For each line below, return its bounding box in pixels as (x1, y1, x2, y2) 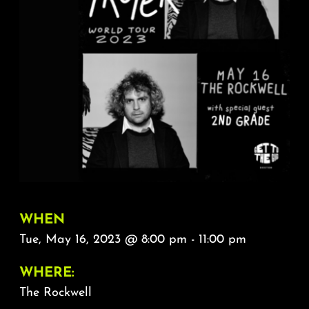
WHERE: (19, 266, 74, 281)
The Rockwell (19, 286, 92, 300)
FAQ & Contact (117, 41, 192, 64)
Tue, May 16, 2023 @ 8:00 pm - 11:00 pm (19, 233, 246, 247)
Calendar (131, 88, 178, 111)
